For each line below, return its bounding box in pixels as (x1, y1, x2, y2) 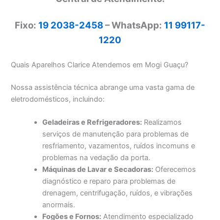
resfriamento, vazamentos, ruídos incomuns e (42, 141, 195, 151)
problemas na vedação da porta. (42, 153, 151, 163)
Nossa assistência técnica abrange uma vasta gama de (11, 82, 195, 92)
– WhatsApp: (103, 19, 164, 31)
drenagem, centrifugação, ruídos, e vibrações (42, 189, 193, 198)
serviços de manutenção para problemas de (42, 130, 189, 139)
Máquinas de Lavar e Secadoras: (42, 165, 154, 174)
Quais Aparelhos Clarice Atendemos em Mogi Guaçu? (11, 60, 189, 69)
